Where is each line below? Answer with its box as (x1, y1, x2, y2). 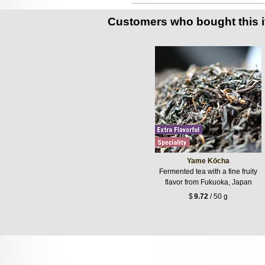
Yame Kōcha (187, 157, 230, 166)
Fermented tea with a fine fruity (159, 167, 257, 176)
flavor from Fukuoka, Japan (164, 178, 252, 187)
